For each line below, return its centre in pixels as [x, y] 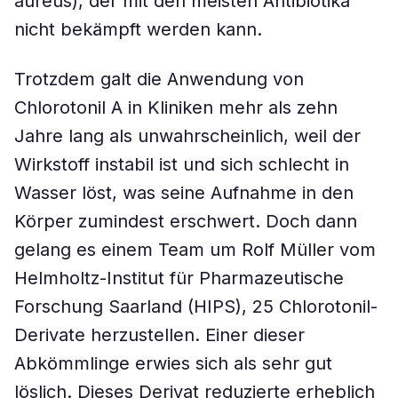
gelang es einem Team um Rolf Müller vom [195, 250]
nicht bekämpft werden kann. [138, 29]
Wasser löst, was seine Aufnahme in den [184, 193]
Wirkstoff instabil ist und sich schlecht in [182, 164]
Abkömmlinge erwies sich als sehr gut [173, 363]
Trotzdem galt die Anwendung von [159, 79]
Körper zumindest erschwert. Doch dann [186, 221]
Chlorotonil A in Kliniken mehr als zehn [176, 107]
